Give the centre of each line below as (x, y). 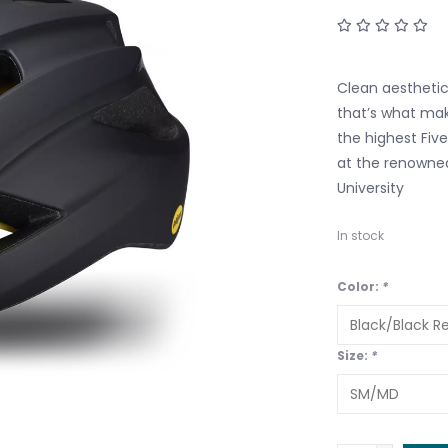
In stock (360, 235)
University (370, 187)
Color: (359, 286)
